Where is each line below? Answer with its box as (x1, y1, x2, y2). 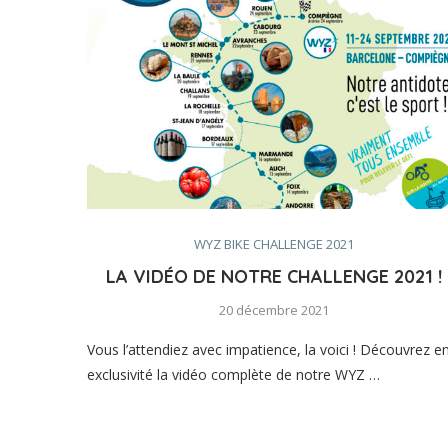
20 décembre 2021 (219, 300, 330, 319)
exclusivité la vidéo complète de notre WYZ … (87, 364, 380, 384)
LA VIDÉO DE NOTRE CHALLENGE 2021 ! (106, 264, 443, 288)
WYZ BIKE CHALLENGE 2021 (194, 234, 355, 253)
